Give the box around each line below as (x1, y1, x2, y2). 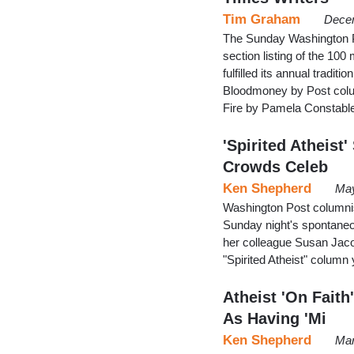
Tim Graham (223, 11, 300, 27)
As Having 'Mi (223, 309, 326, 327)
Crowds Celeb (223, 157, 328, 175)
